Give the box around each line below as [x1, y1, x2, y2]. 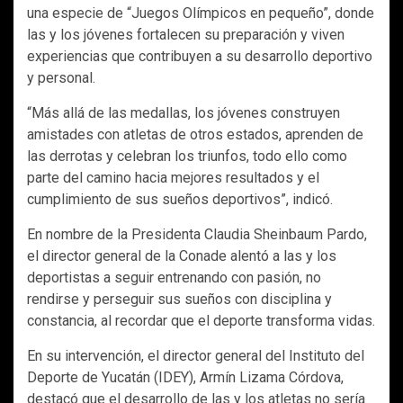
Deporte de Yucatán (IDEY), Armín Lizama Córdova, [27, 369, 344, 387]
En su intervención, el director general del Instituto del [27, 347, 364, 365]
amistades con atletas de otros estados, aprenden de [27, 126, 363, 144]
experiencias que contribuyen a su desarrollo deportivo [27, 48, 372, 66]
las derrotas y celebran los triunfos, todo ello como [27, 148, 347, 166]
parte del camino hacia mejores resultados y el [27, 169, 319, 187]
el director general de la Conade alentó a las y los [27, 247, 336, 265]
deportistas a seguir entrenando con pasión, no [27, 269, 321, 287]
